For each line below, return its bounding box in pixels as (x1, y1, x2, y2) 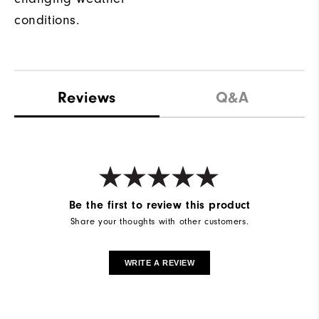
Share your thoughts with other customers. (70, 216, 249, 226)
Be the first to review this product (68, 198, 251, 211)
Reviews (57, 88, 117, 107)
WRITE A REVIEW (124, 258, 195, 267)
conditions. (14, 12, 80, 28)
